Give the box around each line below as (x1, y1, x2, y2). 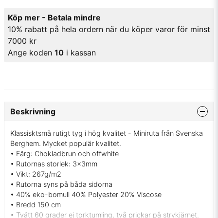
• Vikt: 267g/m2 (10, 170, 61, 179)
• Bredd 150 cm (10, 200, 61, 209)
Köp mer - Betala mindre (8, 13, 101, 22)
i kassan (64, 48, 96, 57)
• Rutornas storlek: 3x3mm (10, 160, 97, 168)
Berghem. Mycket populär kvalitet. (10, 139, 121, 148)
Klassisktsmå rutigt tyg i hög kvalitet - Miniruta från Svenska (10, 129, 203, 138)
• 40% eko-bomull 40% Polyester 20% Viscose (10, 190, 162, 199)
